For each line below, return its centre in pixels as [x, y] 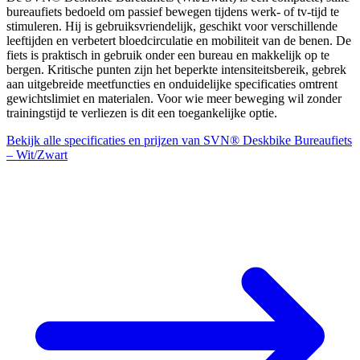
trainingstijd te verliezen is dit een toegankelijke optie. [142, 112]
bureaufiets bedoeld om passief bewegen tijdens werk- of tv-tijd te [173, 11]
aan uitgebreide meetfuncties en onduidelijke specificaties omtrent [172, 84]
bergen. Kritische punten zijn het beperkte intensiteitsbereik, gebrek [176, 69]
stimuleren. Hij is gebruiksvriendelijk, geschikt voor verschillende [172, 26]
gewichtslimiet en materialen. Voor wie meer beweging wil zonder [174, 98]
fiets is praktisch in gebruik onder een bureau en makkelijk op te [168, 55]
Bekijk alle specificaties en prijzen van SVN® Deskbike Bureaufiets [179, 140]
